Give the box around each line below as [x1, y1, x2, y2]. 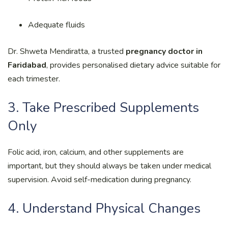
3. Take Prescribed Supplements [8, 98, 199, 117]
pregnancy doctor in [126, 45, 203, 57]
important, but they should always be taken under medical [8, 160, 211, 172]
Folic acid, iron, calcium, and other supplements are [8, 146, 184, 158]
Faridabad [8, 59, 46, 71]
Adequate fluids [28, 19, 85, 31]
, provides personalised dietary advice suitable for [46, 59, 220, 71]
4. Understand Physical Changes [8, 199, 201, 217]
